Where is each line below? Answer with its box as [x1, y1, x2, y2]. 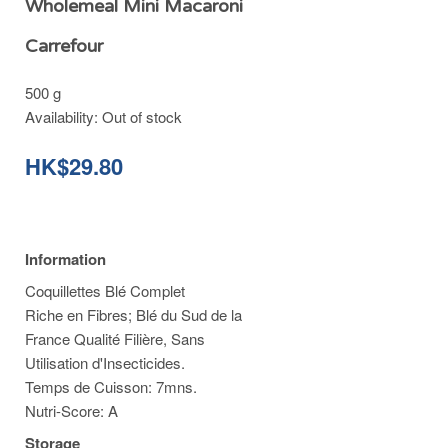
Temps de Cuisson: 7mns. [25, 376, 197, 397]
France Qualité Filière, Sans [25, 328, 205, 349]
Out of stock [102, 106, 182, 127]
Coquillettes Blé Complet [25, 280, 185, 301]
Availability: [25, 106, 102, 127]
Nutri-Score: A [25, 400, 118, 421]
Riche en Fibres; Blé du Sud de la [25, 304, 242, 325]
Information [25, 248, 106, 270]
